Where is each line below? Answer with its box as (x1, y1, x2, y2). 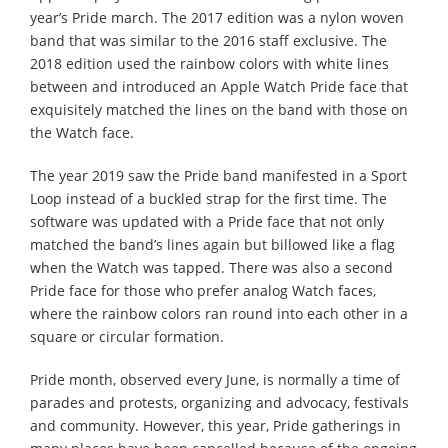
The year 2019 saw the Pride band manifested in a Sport (30, 165, 407, 185)
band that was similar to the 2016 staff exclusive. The (30, 30, 387, 50)
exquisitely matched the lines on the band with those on (30, 99, 408, 119)
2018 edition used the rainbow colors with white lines (30, 53, 389, 73)
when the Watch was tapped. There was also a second (30, 257, 393, 277)
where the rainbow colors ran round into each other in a (30, 303, 408, 323)
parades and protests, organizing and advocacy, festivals (30, 392, 409, 412)
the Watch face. (30, 122, 134, 142)
